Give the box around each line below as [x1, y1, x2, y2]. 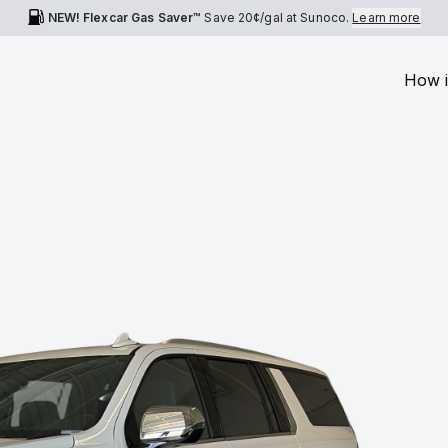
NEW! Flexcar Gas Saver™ [47, 10, 202, 25]
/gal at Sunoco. [260, 10, 353, 25]
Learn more [352, 10, 421, 25]
